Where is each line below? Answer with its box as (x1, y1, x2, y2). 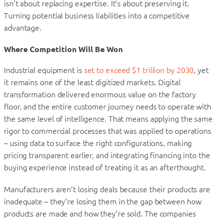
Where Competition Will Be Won (4, 44, 123, 54)
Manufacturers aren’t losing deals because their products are (4, 184, 210, 194)
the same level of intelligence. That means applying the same (4, 114, 213, 123)
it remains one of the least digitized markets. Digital (4, 77, 181, 87)
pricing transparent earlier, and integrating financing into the (4, 150, 210, 160)
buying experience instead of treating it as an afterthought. (4, 163, 206, 172)
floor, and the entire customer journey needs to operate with (4, 102, 211, 111)
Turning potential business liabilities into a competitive (4, 11, 190, 20)
